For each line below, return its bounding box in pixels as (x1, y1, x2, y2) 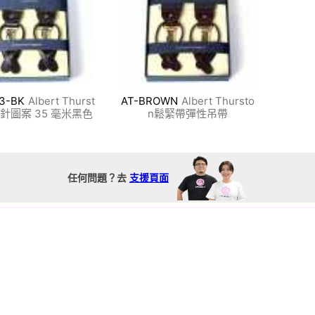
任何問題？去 (67, 172, 127, 184)
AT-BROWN (120, 94, 178, 108)
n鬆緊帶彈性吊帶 (147, 107, 228, 121)
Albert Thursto (181, 94, 255, 108)
